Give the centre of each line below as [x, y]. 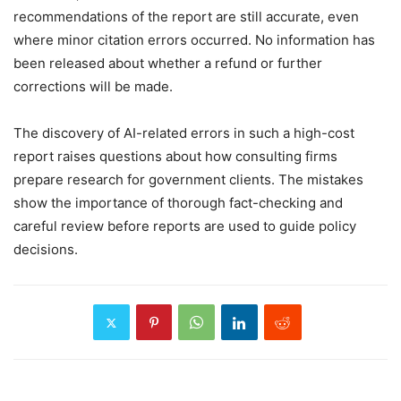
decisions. [46, 250]
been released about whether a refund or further [168, 64]
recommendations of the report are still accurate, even [186, 17]
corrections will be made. [93, 87]
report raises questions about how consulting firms [175, 157]
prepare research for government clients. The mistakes [188, 180]
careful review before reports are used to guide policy [185, 226]
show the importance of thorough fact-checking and [178, 203]
